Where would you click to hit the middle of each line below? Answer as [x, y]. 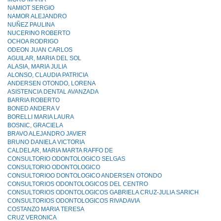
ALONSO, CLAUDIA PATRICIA [48, 75]
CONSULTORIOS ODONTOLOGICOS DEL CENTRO [78, 184]
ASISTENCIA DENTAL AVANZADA [53, 92]
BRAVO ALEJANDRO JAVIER [47, 134]
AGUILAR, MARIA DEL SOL [44, 58]
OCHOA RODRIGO [33, 41]
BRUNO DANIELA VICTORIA [46, 142]
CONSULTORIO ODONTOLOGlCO [54, 167]
